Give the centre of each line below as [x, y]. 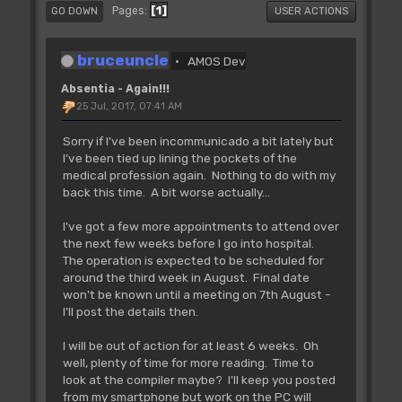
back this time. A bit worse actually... [166, 192]
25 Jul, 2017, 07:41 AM [129, 106]
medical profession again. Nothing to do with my [199, 175]
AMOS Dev [217, 61]
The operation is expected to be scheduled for [193, 261]
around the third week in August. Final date [186, 278]
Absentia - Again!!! [115, 88]
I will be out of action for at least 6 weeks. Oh [190, 346]
